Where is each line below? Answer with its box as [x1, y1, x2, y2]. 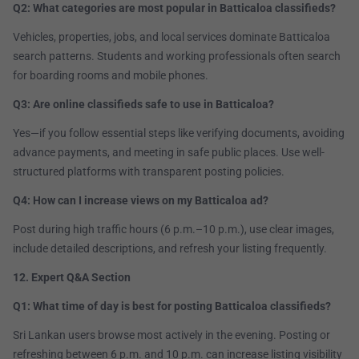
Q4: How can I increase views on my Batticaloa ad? [13, 194, 268, 208]
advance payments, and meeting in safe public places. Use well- [13, 146, 325, 159]
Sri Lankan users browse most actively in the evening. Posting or [13, 329, 330, 342]
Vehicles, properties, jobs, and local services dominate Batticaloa [13, 30, 330, 44]
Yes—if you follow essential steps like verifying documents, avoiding [13, 127, 345, 140]
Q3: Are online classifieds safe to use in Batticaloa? [13, 98, 274, 111]
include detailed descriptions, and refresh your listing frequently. [13, 242, 327, 256]
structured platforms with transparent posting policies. [13, 165, 284, 179]
